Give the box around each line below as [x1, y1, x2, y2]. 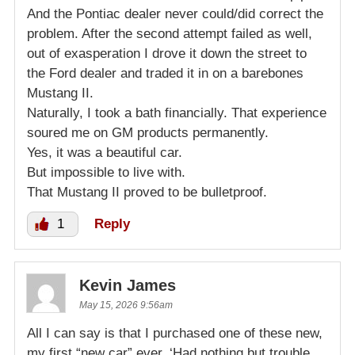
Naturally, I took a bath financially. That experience [27, 105, 326, 120]
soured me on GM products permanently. [27, 124, 269, 140]
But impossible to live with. [27, 164, 185, 180]
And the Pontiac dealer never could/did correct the [27, 6, 323, 21]
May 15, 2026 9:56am [79, 299, 173, 311]
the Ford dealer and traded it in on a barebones [27, 65, 303, 81]
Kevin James [79, 276, 176, 294]
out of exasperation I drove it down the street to [27, 45, 307, 61]
